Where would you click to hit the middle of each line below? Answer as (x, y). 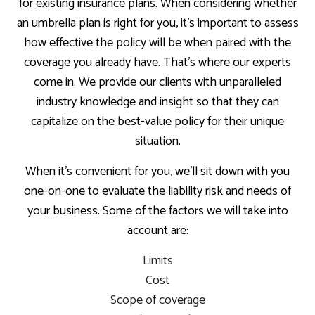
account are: (157, 231)
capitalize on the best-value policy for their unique (157, 122)
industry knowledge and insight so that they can (157, 102)
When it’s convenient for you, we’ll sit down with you (157, 172)
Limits (157, 261)
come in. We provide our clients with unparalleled (157, 83)
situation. (157, 142)
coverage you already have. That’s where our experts (157, 63)
